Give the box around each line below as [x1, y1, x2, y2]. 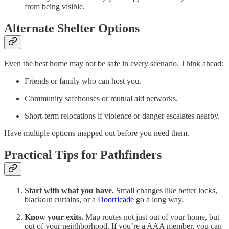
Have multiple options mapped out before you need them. [4, 128, 189, 138]
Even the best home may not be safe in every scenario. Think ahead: [4, 59, 223, 68]
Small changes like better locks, [114, 186, 217, 195]
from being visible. [25, 2, 85, 11]
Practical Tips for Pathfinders [4, 148, 162, 162]
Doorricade [98, 195, 134, 204]
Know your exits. [25, 212, 83, 221]
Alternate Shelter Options [4, 21, 140, 35]
